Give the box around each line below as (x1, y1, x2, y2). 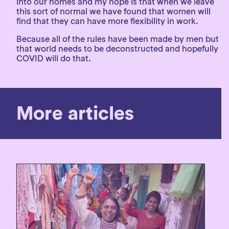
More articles (16, 102, 134, 125)
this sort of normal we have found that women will (16, 6, 211, 16)
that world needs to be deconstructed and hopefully (16, 43, 218, 54)
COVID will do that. (16, 53, 91, 63)
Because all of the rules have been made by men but (16, 34, 219, 44)
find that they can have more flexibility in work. (16, 16, 198, 26)
